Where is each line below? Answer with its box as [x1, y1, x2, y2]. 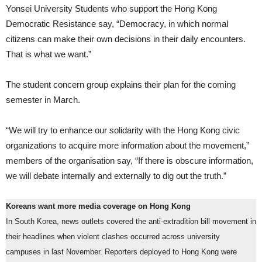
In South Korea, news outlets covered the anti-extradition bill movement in [6, 218, 256, 226]
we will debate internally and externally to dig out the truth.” [6, 171, 226, 181]
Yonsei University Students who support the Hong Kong [6, 4, 217, 14]
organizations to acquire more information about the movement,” [6, 140, 249, 151]
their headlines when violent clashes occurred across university [6, 233, 220, 242]
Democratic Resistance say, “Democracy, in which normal [6, 19, 228, 29]
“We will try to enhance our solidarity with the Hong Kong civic [6, 125, 240, 136]
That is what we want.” [6, 49, 91, 60]
